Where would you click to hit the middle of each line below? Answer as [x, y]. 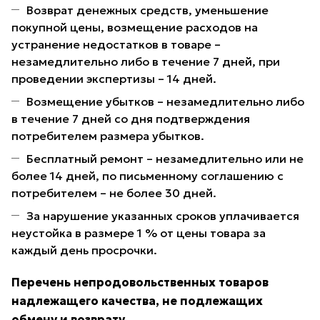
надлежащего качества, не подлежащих [137, 301]
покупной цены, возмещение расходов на [135, 27]
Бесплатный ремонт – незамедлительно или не [165, 159]
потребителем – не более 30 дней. [114, 193]
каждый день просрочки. [84, 250]
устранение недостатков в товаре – [116, 45]
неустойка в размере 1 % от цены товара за [139, 233]
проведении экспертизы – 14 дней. [114, 79]
